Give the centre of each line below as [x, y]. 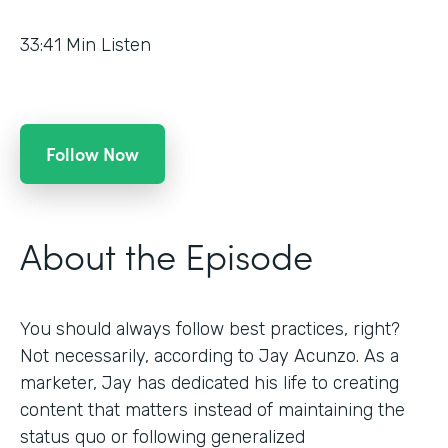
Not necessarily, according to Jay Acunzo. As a [209, 355]
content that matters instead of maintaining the [212, 409]
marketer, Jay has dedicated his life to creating [209, 382]
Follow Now [92, 153]
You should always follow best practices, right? [210, 328]
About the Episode [166, 254]
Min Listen [108, 44]
